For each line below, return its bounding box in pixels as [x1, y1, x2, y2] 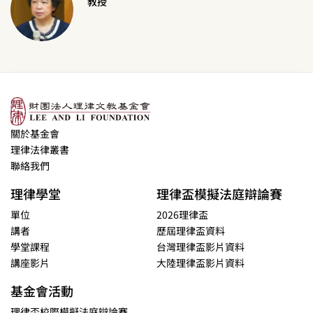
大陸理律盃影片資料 [156, 255, 245, 270]
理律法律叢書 [10, 142, 69, 156]
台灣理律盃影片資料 [156, 239, 245, 254]
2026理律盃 [156, 207, 208, 221]
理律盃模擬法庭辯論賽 [156, 184, 282, 203]
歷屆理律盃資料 [156, 223, 225, 238]
